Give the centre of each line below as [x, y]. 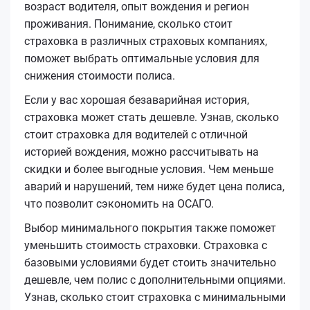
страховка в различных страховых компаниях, [146, 41]
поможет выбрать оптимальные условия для [142, 58]
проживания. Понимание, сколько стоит [128, 24]
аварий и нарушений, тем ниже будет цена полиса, [154, 186]
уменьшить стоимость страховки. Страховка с [146, 245]
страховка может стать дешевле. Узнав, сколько [152, 117]
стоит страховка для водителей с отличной [136, 134]
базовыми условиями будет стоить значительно [150, 262]
